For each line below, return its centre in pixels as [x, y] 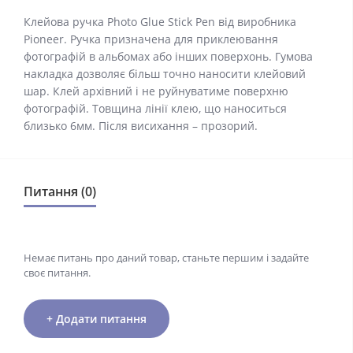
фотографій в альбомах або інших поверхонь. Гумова [168, 56]
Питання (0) [60, 191]
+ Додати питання [97, 319]
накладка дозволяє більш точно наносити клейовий [165, 74]
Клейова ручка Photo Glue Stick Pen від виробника [160, 22]
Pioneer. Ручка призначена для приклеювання [151, 39]
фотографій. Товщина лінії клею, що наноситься [155, 108]
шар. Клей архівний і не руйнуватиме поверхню [156, 91]
